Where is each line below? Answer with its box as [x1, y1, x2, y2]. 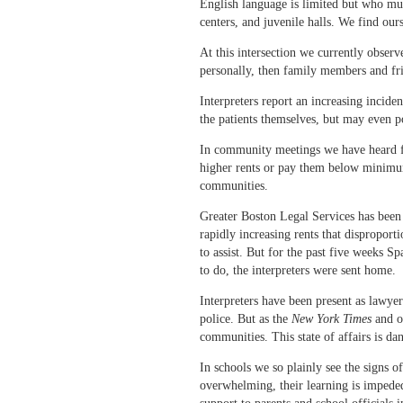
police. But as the [200, 312, 291, 326]
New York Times [291, 312, 372, 326]
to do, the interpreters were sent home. [200, 264, 396, 277]
